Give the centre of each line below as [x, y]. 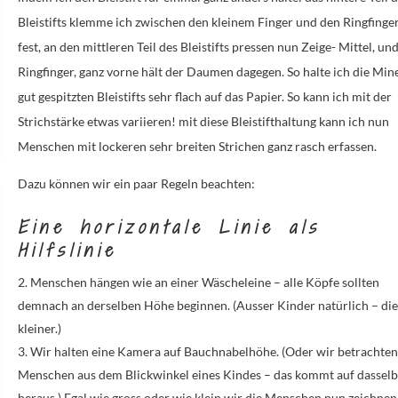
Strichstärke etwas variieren [95, 121]
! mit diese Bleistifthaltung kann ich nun [281, 121]
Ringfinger [46, 71]
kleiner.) [40, 328]
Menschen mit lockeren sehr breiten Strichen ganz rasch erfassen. [198, 146]
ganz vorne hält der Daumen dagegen [181, 71]
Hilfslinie [68, 250]
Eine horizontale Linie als [170, 227]
